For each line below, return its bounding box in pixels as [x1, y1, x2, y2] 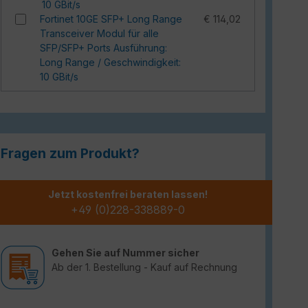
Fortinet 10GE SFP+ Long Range [40, 13, 183, 25]
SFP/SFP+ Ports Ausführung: [40, 42, 168, 54]
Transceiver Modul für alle [40, 27, 159, 39]
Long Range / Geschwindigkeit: [40, 56, 181, 68]
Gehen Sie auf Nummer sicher [52, 247, 199, 258]
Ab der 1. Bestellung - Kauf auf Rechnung [52, 261, 237, 273]
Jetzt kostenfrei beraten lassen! [48, 188, 208, 200]
